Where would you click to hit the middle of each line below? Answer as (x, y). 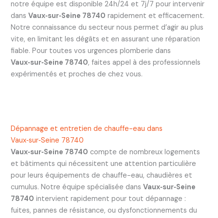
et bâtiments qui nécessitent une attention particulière (103, 163)
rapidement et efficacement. (155, 16)
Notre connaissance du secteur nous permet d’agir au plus (107, 28)
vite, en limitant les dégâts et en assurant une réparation (105, 39)
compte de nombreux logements (144, 152)
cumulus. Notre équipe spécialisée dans (77, 187)
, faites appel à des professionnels (144, 63)
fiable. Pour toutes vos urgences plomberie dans (91, 51)
